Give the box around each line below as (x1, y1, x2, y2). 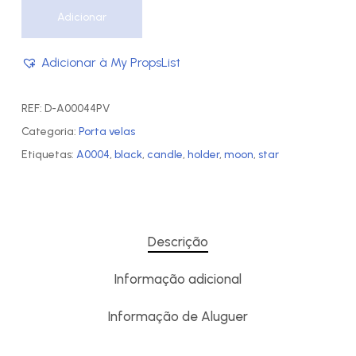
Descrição (147, 233, 208, 250)
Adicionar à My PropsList (41, 54, 180, 70)
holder (187, 147, 219, 161)
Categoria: (21, 124, 79, 138)
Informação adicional (114, 270, 242, 287)
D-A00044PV (44, 101, 110, 115)
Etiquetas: (21, 147, 76, 161)
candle (146, 147, 183, 161)
